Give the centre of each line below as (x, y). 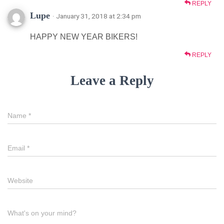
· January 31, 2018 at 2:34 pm (97, 16)
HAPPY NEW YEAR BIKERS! (84, 36)
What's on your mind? (42, 213)
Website (20, 180)
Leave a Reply (112, 80)
